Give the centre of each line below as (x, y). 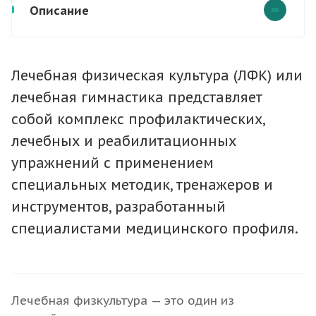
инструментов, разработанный (119, 206)
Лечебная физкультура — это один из (123, 300)
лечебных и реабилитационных (124, 140)
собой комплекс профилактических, (138, 119)
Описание (59, 10)
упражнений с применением (113, 162)
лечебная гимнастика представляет (137, 97)
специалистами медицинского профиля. (155, 228)
